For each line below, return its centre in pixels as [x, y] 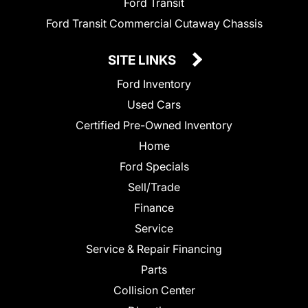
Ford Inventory [154, 84]
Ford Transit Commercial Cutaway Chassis [154, 23]
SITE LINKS [143, 60]
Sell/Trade [154, 187]
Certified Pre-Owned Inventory [154, 125]
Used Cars [154, 104]
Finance [154, 207]
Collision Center [154, 290]
